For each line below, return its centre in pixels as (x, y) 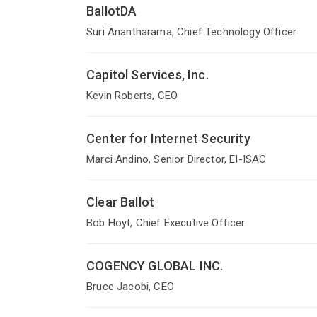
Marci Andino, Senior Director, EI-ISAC (177, 160)
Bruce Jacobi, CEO (130, 287)
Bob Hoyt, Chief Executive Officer (166, 223)
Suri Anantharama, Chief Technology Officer (192, 32)
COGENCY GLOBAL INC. (155, 266)
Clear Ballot (121, 202)
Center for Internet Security (168, 139)
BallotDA (112, 11)
